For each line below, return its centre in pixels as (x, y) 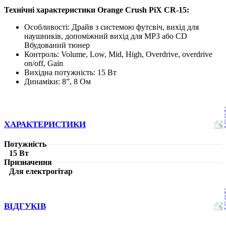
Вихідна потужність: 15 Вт (70, 73)
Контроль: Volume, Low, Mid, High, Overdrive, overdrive (118, 54)
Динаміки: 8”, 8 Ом (58, 82)
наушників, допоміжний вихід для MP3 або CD (106, 36)
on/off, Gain (44, 64)
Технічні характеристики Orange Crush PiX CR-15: (97, 10)
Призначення (28, 162)
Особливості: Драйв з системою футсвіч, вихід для (111, 27)
